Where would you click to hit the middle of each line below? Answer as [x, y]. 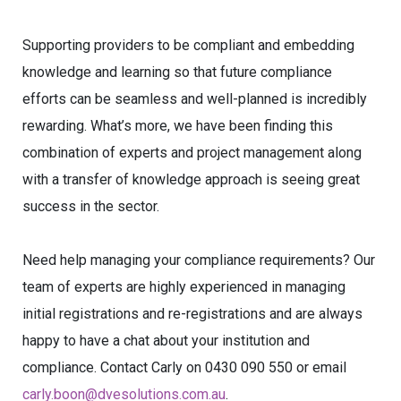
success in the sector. [91, 206]
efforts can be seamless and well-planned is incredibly [195, 99]
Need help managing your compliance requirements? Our [199, 260]
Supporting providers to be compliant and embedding [188, 45]
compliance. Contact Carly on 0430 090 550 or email [184, 367]
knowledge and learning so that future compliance [177, 72]
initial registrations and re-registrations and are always [192, 314]
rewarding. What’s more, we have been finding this [178, 126]
